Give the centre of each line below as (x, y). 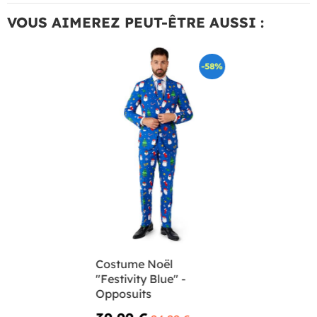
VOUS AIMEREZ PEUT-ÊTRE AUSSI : (136, 22)
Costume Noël (134, 264)
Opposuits (124, 293)
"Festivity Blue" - (141, 278)
